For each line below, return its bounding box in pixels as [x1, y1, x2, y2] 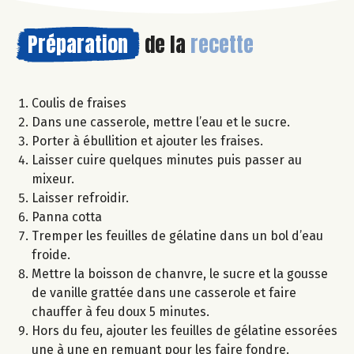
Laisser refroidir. [32, 190, 129, 205]
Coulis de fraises [32, 95, 126, 111]
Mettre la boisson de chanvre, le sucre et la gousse [32, 265, 328, 281]
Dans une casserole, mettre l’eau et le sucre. [32, 114, 290, 130]
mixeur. [32, 171, 74, 186]
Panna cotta [32, 209, 102, 224]
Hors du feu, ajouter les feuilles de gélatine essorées [32, 322, 337, 338]
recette [190, 28, 254, 60]
